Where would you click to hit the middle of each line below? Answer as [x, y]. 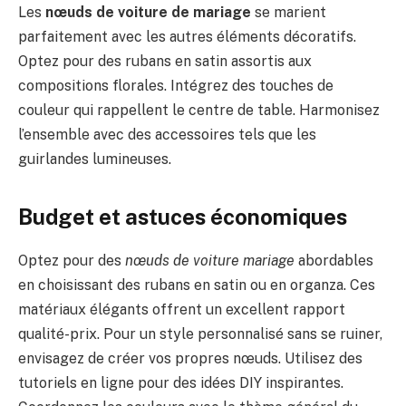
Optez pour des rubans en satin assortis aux [165, 62]
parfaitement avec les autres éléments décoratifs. [187, 37]
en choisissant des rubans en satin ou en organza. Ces [197, 285]
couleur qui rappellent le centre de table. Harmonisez [199, 111]
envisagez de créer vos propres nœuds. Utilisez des [190, 359]
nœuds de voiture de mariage [148, 13]
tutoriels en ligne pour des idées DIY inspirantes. [181, 383]
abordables [334, 261]
